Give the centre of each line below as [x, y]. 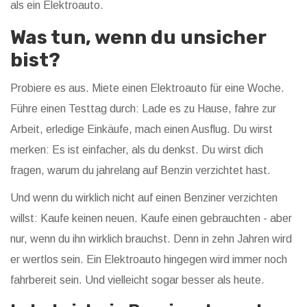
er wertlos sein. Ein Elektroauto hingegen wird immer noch [149, 260]
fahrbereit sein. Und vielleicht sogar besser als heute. [137, 280]
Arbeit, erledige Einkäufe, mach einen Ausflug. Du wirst [142, 130]
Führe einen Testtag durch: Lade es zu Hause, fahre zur [143, 109]
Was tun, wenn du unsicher [138, 38]
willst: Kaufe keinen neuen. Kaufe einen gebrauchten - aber [151, 219]
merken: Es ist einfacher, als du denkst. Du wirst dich [137, 150]
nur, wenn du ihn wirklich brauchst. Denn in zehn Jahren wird [151, 239]
